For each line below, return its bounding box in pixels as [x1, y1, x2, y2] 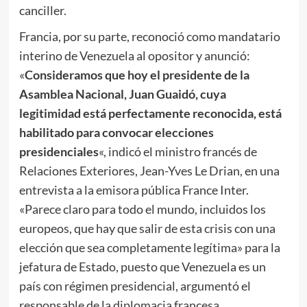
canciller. [19, 2, 66, 18]
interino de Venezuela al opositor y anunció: [19, 47, 250, 63]
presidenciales [19, 143, 99, 159]
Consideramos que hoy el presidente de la [24, 66, 249, 82]
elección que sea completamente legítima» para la [19, 239, 280, 255]
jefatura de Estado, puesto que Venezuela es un [19, 258, 266, 274]
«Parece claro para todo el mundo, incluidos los [19, 201, 266, 217]
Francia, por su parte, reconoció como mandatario [19, 28, 280, 44]
